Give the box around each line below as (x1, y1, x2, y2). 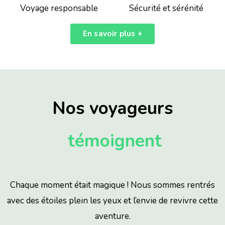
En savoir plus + (82, 29, 143, 39)
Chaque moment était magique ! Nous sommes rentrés (10, 179, 215, 191)
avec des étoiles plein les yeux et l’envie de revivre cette (7, 195, 218, 207)
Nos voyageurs (52, 96, 173, 121)
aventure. (94, 210, 131, 222)
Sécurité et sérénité (129, 3, 203, 15)
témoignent (63, 129, 162, 153)
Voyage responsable (20, 3, 98, 15)
